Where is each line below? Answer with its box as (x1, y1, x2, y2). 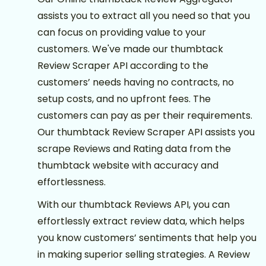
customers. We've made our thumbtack (37, 42, 223, 56)
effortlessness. (37, 175, 106, 189)
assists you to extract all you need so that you (37, 9, 250, 23)
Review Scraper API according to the (37, 59, 208, 72)
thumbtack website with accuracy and (37, 159, 218, 172)
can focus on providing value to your (37, 26, 206, 39)
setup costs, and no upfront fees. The (37, 92, 211, 106)
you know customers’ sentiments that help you (37, 231, 256, 245)
